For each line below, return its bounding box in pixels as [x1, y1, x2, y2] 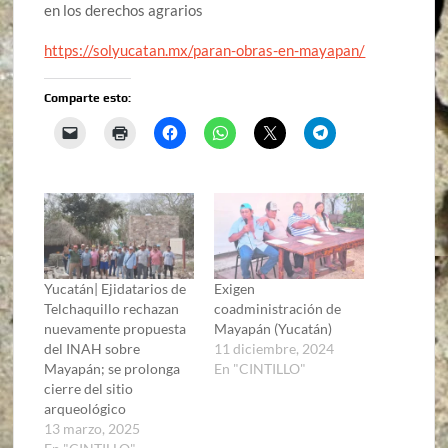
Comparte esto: [44, 91, 132, 106]
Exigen [213, 279, 255, 297]
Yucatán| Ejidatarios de [44, 279, 187, 297]
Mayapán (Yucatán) [213, 319, 332, 337]
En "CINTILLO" [213, 359, 306, 377]
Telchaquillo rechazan [44, 299, 180, 317]
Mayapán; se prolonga [44, 359, 181, 377]
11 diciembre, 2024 [213, 339, 334, 357]
